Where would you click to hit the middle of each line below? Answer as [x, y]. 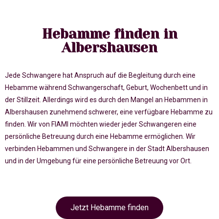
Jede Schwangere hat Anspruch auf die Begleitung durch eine [100, 76]
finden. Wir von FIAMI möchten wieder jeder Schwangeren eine [101, 124]
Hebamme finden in [109, 34]
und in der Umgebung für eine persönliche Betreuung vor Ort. [99, 161]
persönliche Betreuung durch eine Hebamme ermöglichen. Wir [100, 137]
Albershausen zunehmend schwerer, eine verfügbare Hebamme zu [109, 112]
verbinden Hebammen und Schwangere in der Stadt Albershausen [107, 149]
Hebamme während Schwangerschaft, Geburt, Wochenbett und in [106, 88]
